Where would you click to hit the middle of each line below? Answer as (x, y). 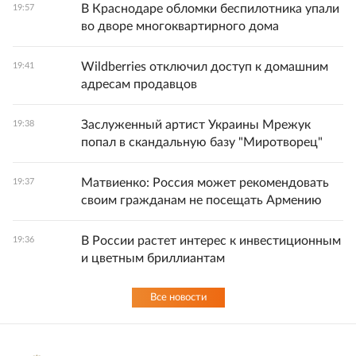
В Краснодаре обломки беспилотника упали (210, 9)
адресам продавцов (139, 85)
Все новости (178, 298)
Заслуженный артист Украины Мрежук (196, 125)
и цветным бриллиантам (153, 259)
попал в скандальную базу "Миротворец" (202, 143)
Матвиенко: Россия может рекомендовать (205, 183)
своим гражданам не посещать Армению (201, 201)
